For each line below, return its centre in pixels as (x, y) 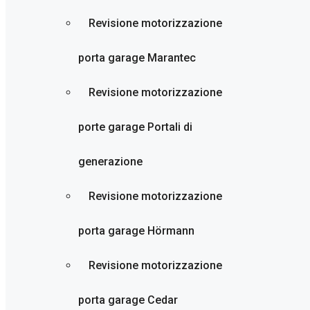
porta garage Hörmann (136, 231)
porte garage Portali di (135, 127)
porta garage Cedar (128, 300)
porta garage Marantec (137, 58)
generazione (110, 162)
